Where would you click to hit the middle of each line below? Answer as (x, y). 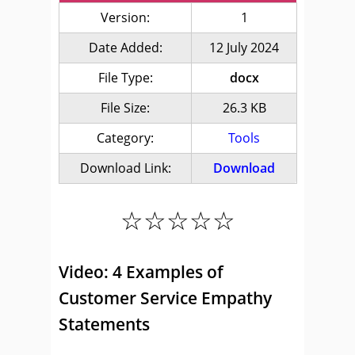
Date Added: (125, 48)
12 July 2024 (244, 48)
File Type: (125, 78)
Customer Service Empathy (165, 298)
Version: (125, 17)
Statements (104, 324)
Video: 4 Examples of (141, 272)
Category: (125, 138)
